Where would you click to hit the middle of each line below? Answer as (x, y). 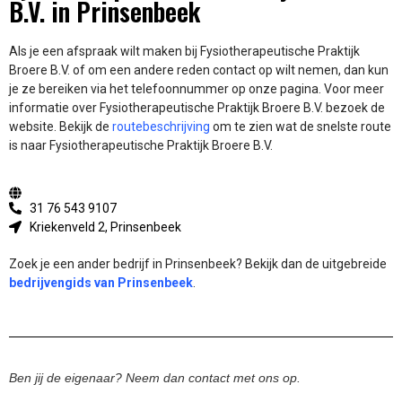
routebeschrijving (161, 127)
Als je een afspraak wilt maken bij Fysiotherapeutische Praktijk (184, 52)
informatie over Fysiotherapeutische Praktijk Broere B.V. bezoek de (197, 108)
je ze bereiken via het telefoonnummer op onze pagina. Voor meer (197, 89)
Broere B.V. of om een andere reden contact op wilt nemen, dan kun (199, 70)
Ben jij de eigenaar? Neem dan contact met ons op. (155, 378)
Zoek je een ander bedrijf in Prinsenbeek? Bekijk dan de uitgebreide (198, 263)
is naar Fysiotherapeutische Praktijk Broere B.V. (141, 146)
